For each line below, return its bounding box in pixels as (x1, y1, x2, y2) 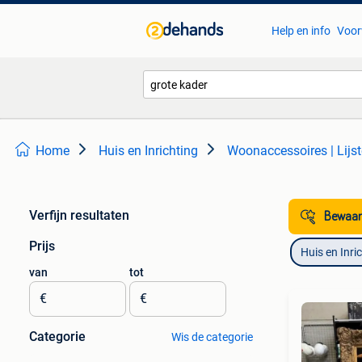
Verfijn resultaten (29, 208, 129, 223)
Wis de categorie (170, 330, 253, 343)
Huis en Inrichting (99, 143, 198, 158)
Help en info (271, 24, 330, 37)
